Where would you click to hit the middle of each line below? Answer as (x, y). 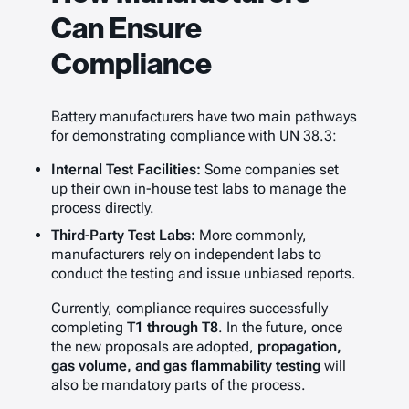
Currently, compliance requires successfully (189, 308)
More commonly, (251, 236)
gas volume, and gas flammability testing (186, 365)
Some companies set (270, 170)
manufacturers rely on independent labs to (186, 255)
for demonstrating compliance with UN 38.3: (194, 136)
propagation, (299, 346)
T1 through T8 (173, 327)
